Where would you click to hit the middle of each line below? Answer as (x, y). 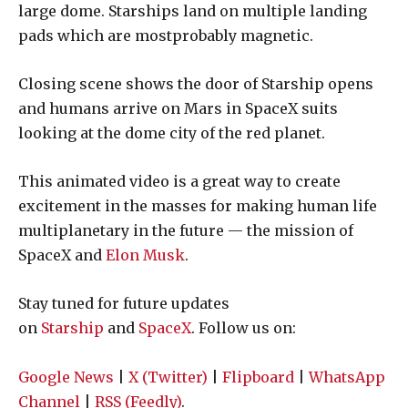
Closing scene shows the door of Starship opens (196, 83)
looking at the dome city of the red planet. (172, 133)
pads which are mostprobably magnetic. (166, 35)
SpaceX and (62, 255)
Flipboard (258, 377)
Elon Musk (145, 255)
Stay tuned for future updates (124, 303)
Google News (66, 377)
